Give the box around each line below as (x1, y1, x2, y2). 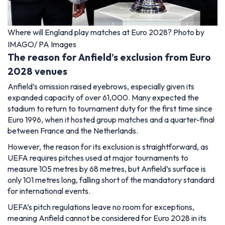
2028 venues (8, 65, 67, 77)
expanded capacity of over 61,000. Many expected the (8, 92, 199, 103)
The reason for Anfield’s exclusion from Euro (8, 51, 211, 63)
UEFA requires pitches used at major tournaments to (8, 153, 188, 163)
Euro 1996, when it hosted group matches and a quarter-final (8, 115, 214, 125)
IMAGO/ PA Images (8, 39, 76, 49)
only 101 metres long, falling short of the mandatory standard (8, 175, 214, 185)
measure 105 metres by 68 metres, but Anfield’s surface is (8, 164, 206, 174)
